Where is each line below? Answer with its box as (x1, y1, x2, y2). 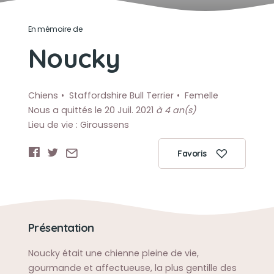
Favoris (177, 148, 207, 159)
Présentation (28, 221, 94, 235)
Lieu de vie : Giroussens (28, 119, 129, 131)
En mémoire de (28, 24, 83, 34)
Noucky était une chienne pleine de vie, (28, 247, 199, 259)
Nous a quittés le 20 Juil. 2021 (28, 104, 156, 116)
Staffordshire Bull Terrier (68, 89, 174, 102)
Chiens (28, 89, 58, 102)
